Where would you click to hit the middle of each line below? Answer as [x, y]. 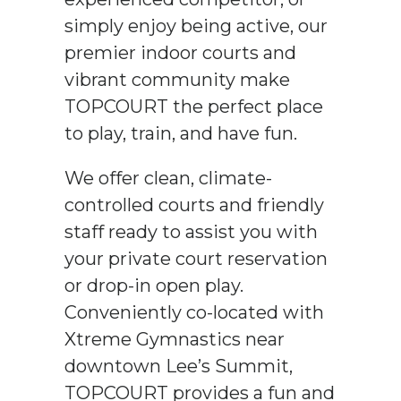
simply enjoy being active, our [196, 26]
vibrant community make [178, 79]
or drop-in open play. [154, 285]
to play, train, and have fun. [181, 133]
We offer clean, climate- [169, 178]
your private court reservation [196, 258]
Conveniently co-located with [195, 312]
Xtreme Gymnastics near [175, 339]
